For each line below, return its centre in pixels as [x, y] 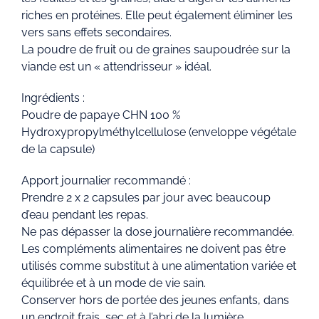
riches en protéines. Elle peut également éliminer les [157, 16]
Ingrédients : [53, 98]
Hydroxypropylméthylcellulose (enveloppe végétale [159, 132]
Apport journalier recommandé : [106, 181]
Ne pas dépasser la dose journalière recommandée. [158, 232]
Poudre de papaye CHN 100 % [101, 115]
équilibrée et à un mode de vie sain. [114, 283]
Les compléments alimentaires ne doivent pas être [153, 249]
